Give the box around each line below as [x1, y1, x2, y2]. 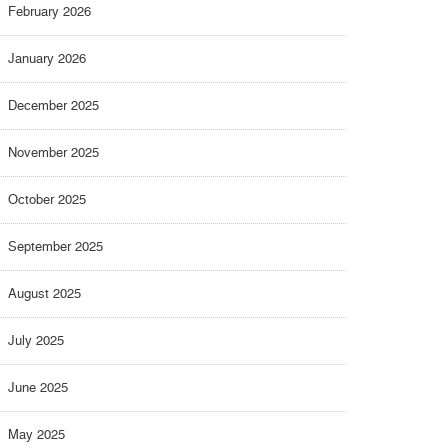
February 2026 [8, 4, 91, 20]
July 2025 [8, 333, 64, 349]
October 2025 [8, 192, 86, 208]
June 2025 [8, 380, 68, 396]
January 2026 [8, 51, 86, 67]
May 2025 [8, 427, 65, 443]
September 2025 [8, 239, 103, 255]
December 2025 [8, 98, 99, 114]
